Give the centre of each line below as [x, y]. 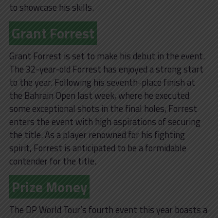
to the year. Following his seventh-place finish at [102, 82]
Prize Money [49, 187]
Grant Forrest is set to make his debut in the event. [107, 56]
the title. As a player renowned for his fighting [97, 135]
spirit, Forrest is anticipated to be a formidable [98, 148]
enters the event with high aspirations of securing [105, 121]
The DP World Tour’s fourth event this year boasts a [108, 209]
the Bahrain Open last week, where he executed [99, 95]
